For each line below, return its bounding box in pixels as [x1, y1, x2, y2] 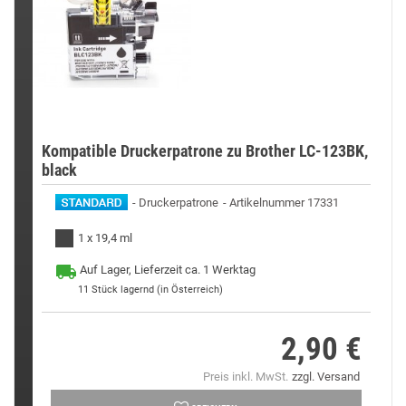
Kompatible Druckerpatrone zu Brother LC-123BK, [42, 140, 368, 160]
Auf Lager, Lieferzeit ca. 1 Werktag [80, 262, 256, 276]
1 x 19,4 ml [78, 230, 132, 245]
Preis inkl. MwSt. [202, 369, 288, 383]
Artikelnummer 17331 [229, 195, 339, 209]
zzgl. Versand [291, 369, 360, 383]
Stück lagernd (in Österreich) [92, 283, 223, 295]
